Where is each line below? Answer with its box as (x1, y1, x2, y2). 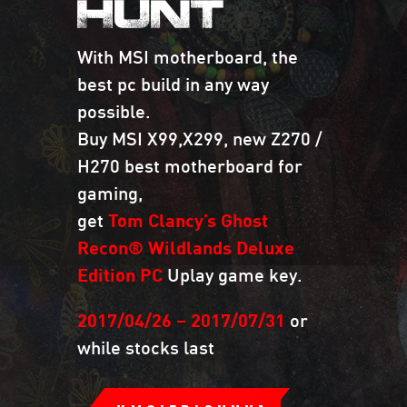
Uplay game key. (163, 262, 303, 286)
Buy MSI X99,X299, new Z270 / (77, 125, 323, 150)
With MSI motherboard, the (77, 44, 298, 68)
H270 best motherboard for (77, 153, 303, 177)
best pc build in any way (77, 71, 269, 95)
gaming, (77, 180, 143, 204)
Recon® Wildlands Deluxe (77, 234, 294, 259)
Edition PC (77, 262, 163, 286)
